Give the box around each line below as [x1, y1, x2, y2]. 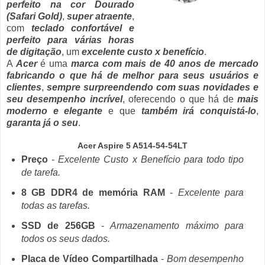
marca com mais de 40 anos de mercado [70, 59, 259, 69]
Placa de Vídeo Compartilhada [21, 253, 158, 264]
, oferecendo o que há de [122, 94, 237, 105]
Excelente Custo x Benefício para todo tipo [58, 154, 244, 165]
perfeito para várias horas [7, 35, 134, 46]
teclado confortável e [31, 23, 135, 34]
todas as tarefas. [21, 201, 90, 211]
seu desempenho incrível [7, 94, 122, 105]
